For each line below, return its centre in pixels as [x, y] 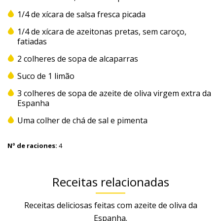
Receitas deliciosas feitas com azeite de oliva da [110, 205]
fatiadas [33, 41]
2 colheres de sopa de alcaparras [79, 58]
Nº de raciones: [32, 145]
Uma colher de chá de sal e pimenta [82, 120]
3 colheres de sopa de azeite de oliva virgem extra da [114, 93]
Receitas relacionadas [110, 182]
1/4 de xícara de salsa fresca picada [82, 14]
